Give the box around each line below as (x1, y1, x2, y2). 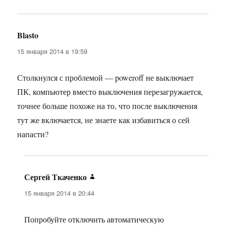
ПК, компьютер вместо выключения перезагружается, (17, 86, 203, 97)
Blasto (17, 29, 39, 41)
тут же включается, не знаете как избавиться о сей (17, 115, 190, 126)
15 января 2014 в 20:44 (24, 188, 95, 198)
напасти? (17, 129, 49, 140)
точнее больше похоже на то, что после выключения (17, 100, 198, 111)
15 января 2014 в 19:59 (17, 46, 88, 56)
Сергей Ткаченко (24, 171, 87, 183)
